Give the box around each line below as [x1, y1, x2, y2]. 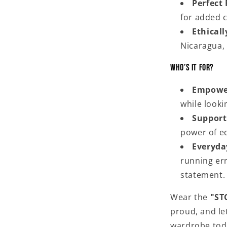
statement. [180, 169, 225, 180]
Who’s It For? [170, 62, 214, 73]
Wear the [170, 192, 210, 203]
